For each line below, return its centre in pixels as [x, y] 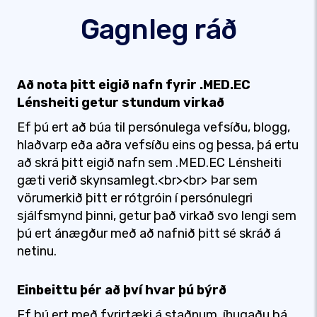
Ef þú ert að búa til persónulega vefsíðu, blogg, [154, 127]
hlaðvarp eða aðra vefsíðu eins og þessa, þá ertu [158, 145]
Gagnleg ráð [158, 29]
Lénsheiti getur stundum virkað [121, 103]
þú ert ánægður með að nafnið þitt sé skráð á [149, 234]
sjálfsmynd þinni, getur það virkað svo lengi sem [157, 216]
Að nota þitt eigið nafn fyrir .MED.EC [134, 85]
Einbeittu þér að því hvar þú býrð [122, 290]
